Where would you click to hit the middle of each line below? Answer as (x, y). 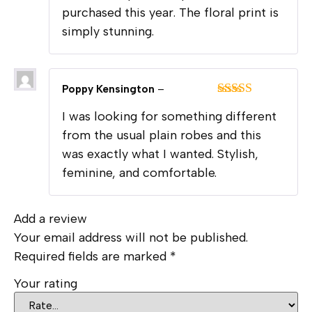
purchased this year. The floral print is (170, 13)
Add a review (50, 219)
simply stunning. (108, 32)
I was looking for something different (169, 117)
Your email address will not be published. (131, 238)
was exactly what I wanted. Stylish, (160, 154)
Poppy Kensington (110, 89)
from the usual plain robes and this (162, 135)
